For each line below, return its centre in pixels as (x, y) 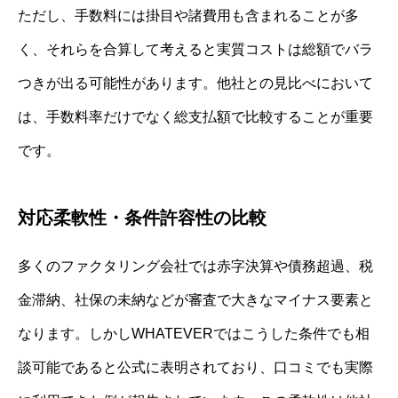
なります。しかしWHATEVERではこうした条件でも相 (194, 333)
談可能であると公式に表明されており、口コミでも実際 (195, 367)
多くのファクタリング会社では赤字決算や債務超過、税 (195, 266)
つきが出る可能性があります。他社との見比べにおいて (195, 83)
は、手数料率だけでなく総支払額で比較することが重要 (195, 116)
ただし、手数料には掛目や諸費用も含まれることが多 (188, 15)
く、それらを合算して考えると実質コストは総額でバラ (195, 49)
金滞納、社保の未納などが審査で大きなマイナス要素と (195, 299)
